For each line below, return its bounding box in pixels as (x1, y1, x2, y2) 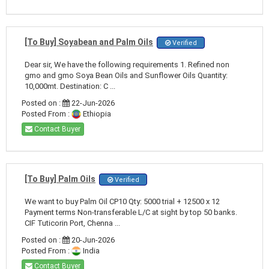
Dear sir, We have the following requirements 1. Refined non (25, 59, 229, 69)
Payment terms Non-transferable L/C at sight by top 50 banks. (25, 207, 237, 217)
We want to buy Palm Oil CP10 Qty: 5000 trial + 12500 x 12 (25, 196, 220, 206)
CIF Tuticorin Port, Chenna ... (25, 218, 120, 228)
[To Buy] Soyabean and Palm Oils (25, 37, 153, 47)
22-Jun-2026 (70, 98, 115, 107)
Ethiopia (81, 109, 111, 118)
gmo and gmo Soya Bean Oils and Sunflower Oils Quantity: (25, 70, 228, 80)
